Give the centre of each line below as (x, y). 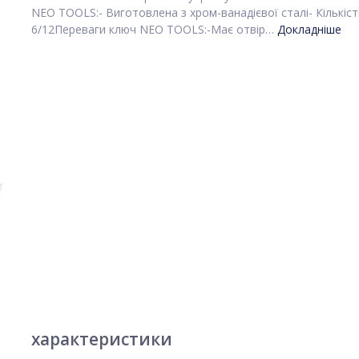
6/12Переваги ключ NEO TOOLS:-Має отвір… (154, 29)
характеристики (102, 339)
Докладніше (309, 29)
